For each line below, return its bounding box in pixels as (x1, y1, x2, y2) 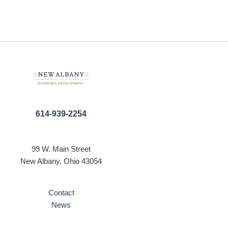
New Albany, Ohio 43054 (20, 157, 102, 165)
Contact (48, 188, 74, 197)
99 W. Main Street (32, 145, 91, 153)
